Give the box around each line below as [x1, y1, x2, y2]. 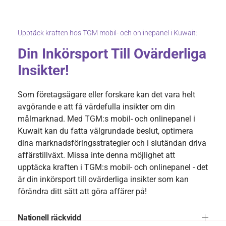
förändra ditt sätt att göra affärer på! [18, 186, 147, 196]
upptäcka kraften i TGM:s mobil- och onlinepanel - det [18, 162, 208, 172]
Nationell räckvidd [18, 212, 81, 222]
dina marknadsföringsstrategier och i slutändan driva [18, 138, 206, 148]
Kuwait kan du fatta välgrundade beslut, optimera [18, 126, 193, 136]
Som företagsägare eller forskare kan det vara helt [18, 89, 195, 99]
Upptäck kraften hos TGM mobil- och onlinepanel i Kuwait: [18, 28, 197, 37]
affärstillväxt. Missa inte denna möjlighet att [18, 150, 175, 160]
